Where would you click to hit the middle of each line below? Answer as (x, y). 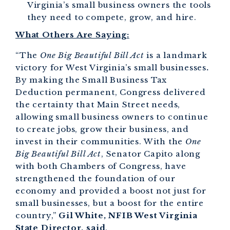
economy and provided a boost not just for (111, 190)
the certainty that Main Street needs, (98, 104)
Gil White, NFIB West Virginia (128, 215)
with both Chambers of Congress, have (101, 166)
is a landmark (177, 55)
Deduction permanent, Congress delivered (111, 92)
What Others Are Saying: (72, 35)
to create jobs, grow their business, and (102, 129)
